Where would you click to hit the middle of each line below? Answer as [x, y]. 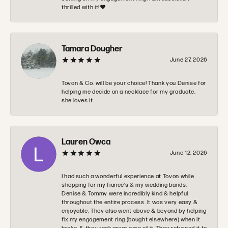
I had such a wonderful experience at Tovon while [128, 176]
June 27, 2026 [188, 60]
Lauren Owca [86, 142]
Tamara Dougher [92, 49]
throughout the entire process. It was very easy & [130, 202]
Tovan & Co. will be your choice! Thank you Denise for [134, 83]
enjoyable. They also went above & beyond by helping [134, 211]
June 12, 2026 [188, 153]
